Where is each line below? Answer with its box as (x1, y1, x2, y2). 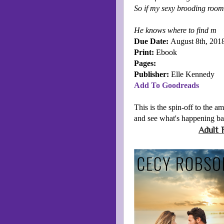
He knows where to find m (134, 26, 216, 35)
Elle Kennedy (169, 70, 214, 79)
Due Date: (134, 37, 168, 46)
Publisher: (134, 70, 169, 79)
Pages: (134, 59, 156, 68)
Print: (134, 48, 154, 57)
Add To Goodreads (134, 81, 199, 90)
